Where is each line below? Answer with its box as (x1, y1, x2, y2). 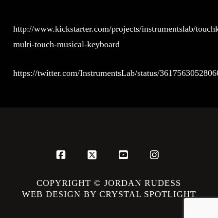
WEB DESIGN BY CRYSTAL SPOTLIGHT (21, 189, 196, 199)
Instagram (155, 175, 196, 186)
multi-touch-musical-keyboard (13, 39, 120, 49)
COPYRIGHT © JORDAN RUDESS (36, 178, 182, 188)
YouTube (124, 175, 162, 186)
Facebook (62, 175, 103, 186)
